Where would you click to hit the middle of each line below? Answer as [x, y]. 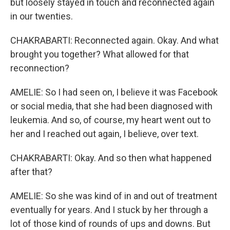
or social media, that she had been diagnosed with [111, 106]
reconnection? [40, 68]
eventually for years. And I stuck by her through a [109, 210]
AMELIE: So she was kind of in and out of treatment [114, 196]
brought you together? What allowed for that [100, 54]
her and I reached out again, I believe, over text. [104, 134]
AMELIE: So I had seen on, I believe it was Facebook [114, 92]
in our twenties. [42, 16]
